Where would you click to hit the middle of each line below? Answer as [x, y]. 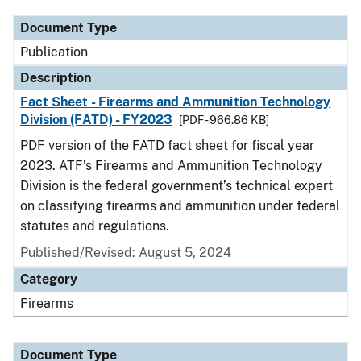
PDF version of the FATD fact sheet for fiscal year [167, 145]
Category [49, 279]
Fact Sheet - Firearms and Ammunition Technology [176, 102]
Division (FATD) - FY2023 [97, 120]
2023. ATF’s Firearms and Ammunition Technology [171, 166]
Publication [54, 52]
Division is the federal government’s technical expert [176, 186]
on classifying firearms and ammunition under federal [180, 206]
